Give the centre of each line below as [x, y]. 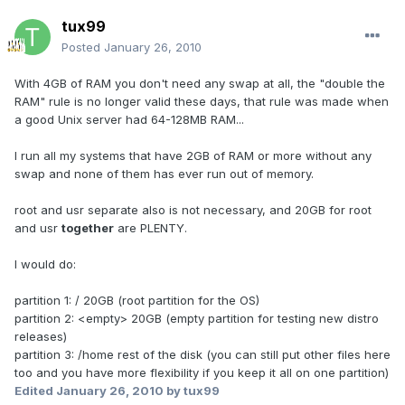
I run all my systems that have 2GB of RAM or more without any [193, 156]
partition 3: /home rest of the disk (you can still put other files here [202, 355]
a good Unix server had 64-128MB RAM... [129, 120]
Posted [83, 47]
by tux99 [192, 391]
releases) [41, 337]
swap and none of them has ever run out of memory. [164, 174]
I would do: [45, 264]
